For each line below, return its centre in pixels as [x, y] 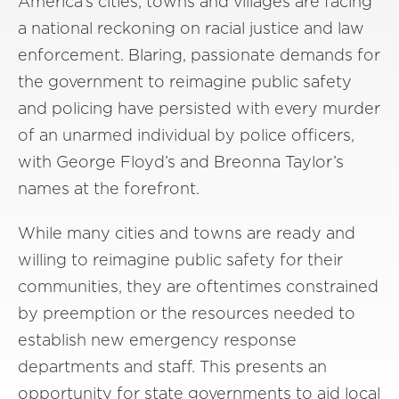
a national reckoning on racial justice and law [191, 28]
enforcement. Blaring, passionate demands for [199, 54]
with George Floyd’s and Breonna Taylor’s [181, 161]
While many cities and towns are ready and [187, 232]
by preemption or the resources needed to [187, 313]
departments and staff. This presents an [172, 366]
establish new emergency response [157, 339]
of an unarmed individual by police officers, [186, 134]
